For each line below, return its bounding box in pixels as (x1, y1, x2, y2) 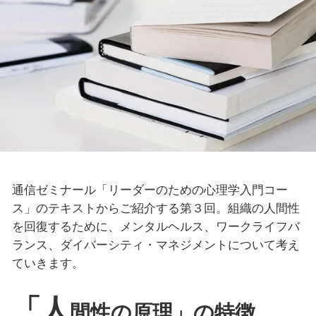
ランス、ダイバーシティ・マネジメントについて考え (11, 238, 300, 252)
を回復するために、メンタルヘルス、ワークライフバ (11, 219, 300, 233)
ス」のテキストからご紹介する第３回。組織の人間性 (11, 201, 300, 215)
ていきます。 (11, 256, 84, 270)
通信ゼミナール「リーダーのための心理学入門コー (11, 183, 288, 197)
